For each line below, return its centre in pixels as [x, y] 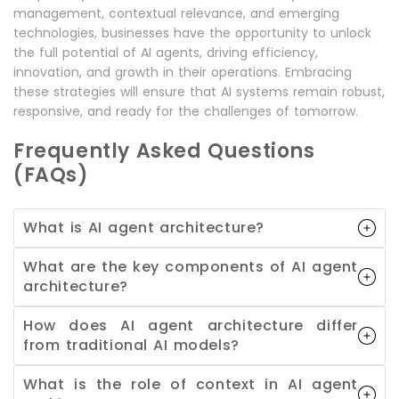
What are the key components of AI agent [191, 266]
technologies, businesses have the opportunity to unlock [192, 33]
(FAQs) [51, 175]
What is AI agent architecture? [144, 227]
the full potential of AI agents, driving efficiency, [166, 52]
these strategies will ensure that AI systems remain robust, [199, 91]
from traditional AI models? [131, 345]
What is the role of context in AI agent [191, 384]
